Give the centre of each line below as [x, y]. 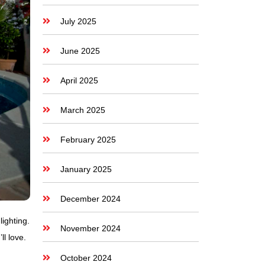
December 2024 [90, 199]
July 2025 [78, 21]
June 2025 [80, 51]
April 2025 [79, 80]
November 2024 [90, 228]
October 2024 [86, 258]
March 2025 [83, 110]
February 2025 [88, 140]
